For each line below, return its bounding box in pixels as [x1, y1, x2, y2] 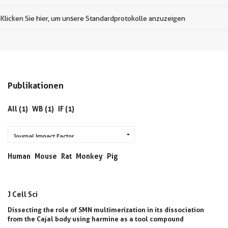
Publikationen [8, 80, 64, 91]
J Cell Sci [8, 190, 38, 198]
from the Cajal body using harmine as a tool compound [8, 215, 184, 223]
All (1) [8, 104, 28, 113]
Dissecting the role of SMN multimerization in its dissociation [8, 206, 204, 214]
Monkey [76, 152, 103, 160]
